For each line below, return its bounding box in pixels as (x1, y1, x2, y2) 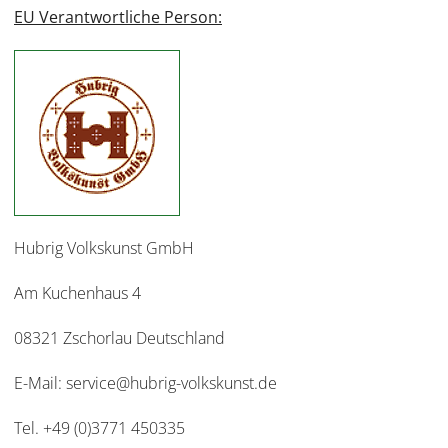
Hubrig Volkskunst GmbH (14, 237, 194, 260)
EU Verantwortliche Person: (14, 6, 222, 29)
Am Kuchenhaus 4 (14, 282, 141, 305)
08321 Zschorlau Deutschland (14, 327, 225, 350)
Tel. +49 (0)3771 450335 (14, 417, 185, 440)
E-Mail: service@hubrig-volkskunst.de (14, 372, 277, 395)
